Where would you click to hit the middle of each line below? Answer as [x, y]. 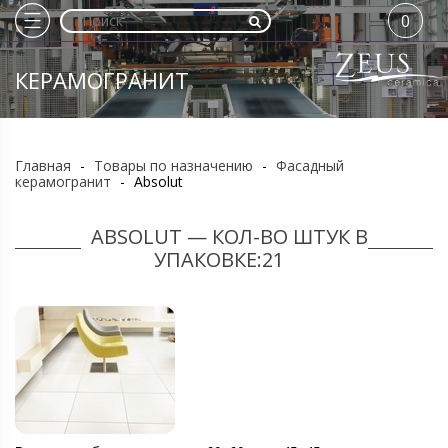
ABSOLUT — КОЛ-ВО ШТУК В [229, 236]
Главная [43, 165]
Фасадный [310, 165]
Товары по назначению [173, 165]
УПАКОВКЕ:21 [219, 259]
